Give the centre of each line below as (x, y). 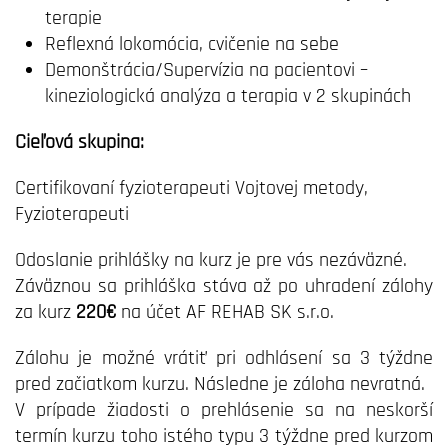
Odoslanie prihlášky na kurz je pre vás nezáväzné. (211, 260)
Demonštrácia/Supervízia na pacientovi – (206, 70)
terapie (73, 18)
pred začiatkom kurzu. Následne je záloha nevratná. (220, 384)
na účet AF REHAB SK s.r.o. (225, 312)
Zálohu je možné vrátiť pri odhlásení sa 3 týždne (224, 358)
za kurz (45, 312)
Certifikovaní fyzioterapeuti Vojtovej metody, (191, 188)
